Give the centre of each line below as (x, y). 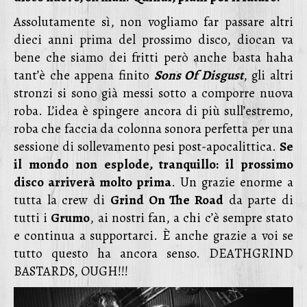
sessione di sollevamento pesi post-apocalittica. (147, 147)
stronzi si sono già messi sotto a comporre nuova (153, 93)
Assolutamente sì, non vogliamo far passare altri (153, 22)
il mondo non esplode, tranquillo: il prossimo (153, 164)
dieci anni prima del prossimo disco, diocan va (153, 40)
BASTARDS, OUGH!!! (71, 271)
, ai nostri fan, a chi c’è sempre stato (192, 218)
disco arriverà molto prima (93, 182)
